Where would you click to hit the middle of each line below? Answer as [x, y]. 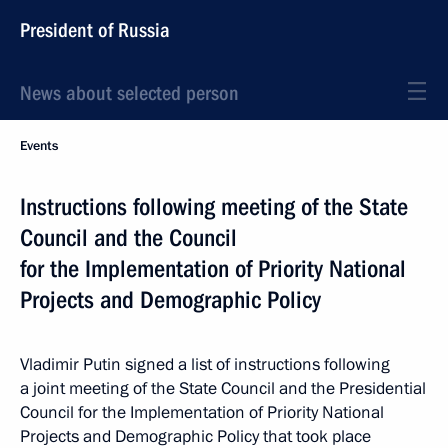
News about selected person [129, 93]
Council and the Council [128, 238]
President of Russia [95, 30]
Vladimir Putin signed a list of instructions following [205, 364]
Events [39, 146]
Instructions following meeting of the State [214, 207]
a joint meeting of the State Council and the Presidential [223, 388]
